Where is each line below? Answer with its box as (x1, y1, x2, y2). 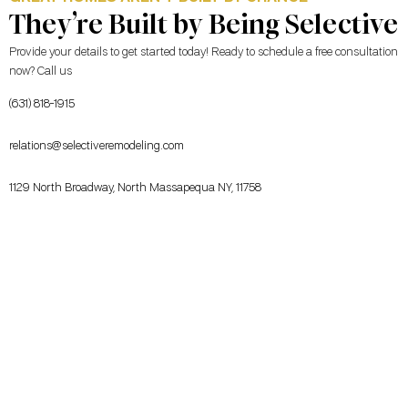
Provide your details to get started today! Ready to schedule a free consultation (9, 46, 398, 59)
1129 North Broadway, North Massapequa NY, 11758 (9, 181, 261, 194)
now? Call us (9, 66, 72, 78)
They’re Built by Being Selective (9, 6, 398, 44)
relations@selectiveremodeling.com (9, 139, 184, 152)
